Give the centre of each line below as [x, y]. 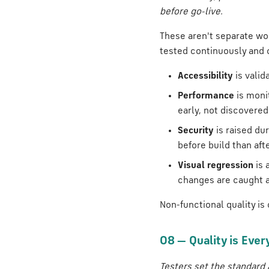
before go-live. [191, 12]
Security [196, 131]
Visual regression [216, 166]
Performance [206, 96]
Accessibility [205, 76]
